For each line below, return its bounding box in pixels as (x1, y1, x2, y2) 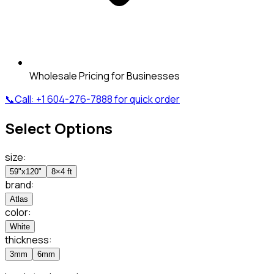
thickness (5, 232, 49, 246)
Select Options (5, 117, 113, 138)
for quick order (114, 92, 180, 106)
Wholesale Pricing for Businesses (29, 68, 180, 83)
